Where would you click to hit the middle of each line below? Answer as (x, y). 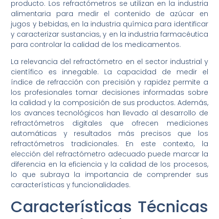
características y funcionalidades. (71, 185)
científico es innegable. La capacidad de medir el (109, 72)
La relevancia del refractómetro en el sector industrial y (109, 62)
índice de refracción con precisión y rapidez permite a (109, 82)
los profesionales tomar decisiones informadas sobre (109, 93)
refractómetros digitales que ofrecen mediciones (109, 123)
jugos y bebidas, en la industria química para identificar (109, 24)
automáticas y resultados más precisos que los (109, 134)
